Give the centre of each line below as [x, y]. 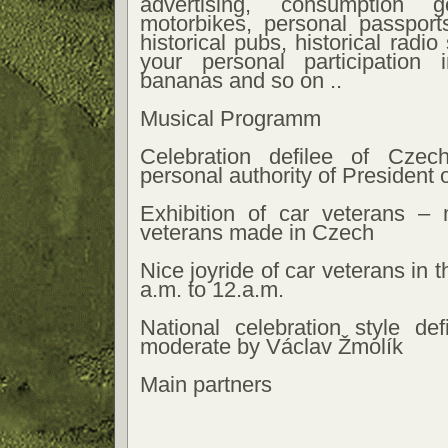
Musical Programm [230, 118]
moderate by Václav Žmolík [271, 346]
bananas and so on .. [241, 80]
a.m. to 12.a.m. [212, 289]
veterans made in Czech [257, 232]
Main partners [206, 384]
